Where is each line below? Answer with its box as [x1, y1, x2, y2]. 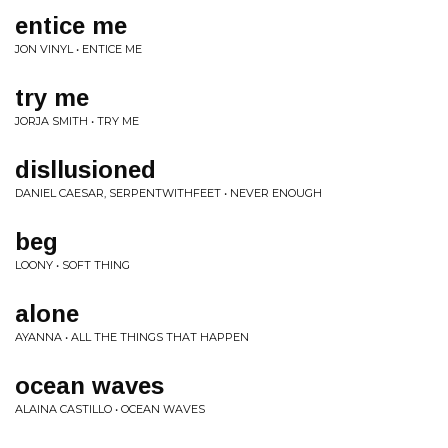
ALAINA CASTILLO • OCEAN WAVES [15, 402, 205, 416]
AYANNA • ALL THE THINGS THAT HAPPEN [15, 330, 249, 344]
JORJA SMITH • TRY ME [15, 114, 139, 128]
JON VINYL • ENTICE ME [15, 42, 142, 56]
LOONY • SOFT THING [15, 258, 130, 272]
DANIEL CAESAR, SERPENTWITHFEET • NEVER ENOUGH [15, 186, 322, 200]
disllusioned [15, 156, 156, 183]
